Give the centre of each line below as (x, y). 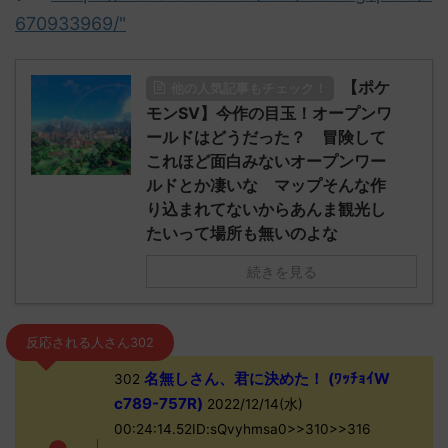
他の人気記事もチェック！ (249, 88)
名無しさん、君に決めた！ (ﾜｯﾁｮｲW (264, 378)
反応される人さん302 (90, 342)
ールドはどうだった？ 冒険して (266, 137)
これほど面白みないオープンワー (266, 161)
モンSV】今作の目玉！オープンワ (269, 113)
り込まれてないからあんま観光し (266, 209)
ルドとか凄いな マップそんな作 (266, 185)
